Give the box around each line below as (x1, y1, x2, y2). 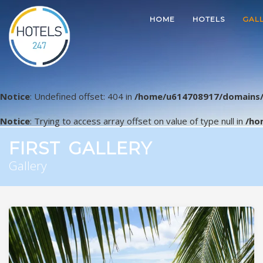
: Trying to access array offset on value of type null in (30, 115, 245, 127)
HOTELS (193, 15, 225, 23)
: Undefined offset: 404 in (30, 90, 134, 102)
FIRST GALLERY (9, 138, 152, 159)
